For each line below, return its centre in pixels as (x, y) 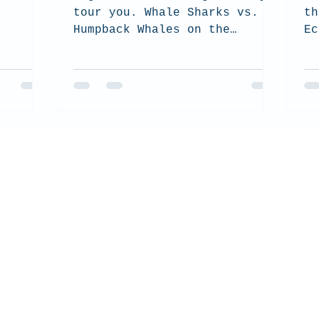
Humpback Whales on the (152, 30)
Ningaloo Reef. (123, 47)
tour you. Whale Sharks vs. (166, 13)
